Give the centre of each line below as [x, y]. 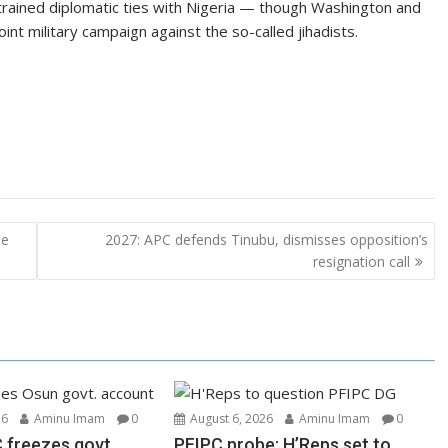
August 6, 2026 [230, 418]
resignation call [361, 261]
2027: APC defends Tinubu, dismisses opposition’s [266, 239]
